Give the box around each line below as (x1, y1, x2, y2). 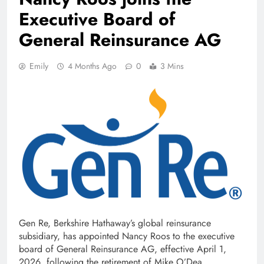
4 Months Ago (68, 60, 117, 72)
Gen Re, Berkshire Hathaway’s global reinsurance (19, 216, 211, 230)
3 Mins (160, 60, 184, 72)
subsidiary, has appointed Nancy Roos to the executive (19, 229, 235, 243)
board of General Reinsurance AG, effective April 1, (19, 242, 226, 256)
